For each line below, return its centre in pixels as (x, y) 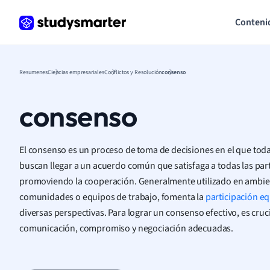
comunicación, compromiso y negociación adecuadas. (127, 228)
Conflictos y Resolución (133, 72)
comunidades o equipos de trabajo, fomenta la (112, 196)
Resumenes (33, 72)
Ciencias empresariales (76, 72)
